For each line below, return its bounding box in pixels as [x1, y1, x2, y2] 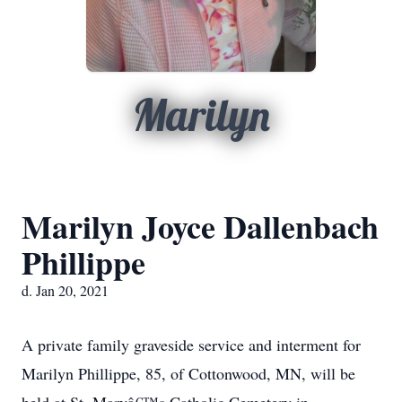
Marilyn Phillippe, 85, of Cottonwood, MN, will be [22, 363, 355, 384]
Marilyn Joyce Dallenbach [22, 203, 379, 249]
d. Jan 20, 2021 [22, 281, 109, 300]
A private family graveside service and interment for [22, 334, 361, 355]
